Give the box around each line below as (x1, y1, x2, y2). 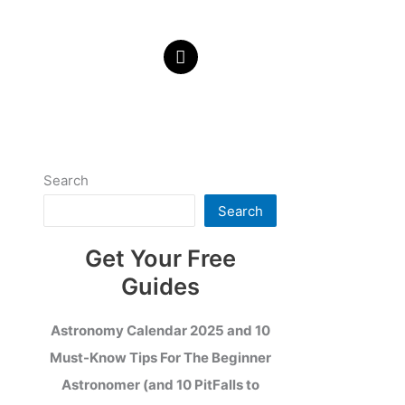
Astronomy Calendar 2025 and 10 (50, 321, 270, 339)
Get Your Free (84, 244, 236, 273)
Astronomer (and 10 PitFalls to (61, 375, 259, 393)
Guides (120, 272, 200, 301)
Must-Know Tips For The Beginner (49, 348, 271, 366)
